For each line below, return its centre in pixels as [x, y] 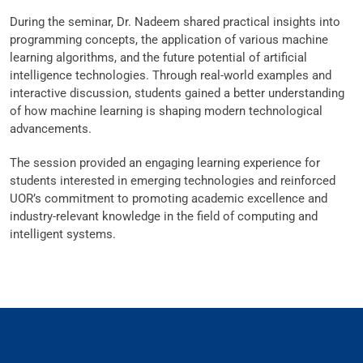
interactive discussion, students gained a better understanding [177, 93]
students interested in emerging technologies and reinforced [173, 181]
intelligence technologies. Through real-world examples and [171, 75]
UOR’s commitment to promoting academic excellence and [169, 199]
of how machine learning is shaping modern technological [166, 111]
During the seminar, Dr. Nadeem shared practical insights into [175, 22]
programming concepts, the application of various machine [169, 40]
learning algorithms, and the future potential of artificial [158, 58]
